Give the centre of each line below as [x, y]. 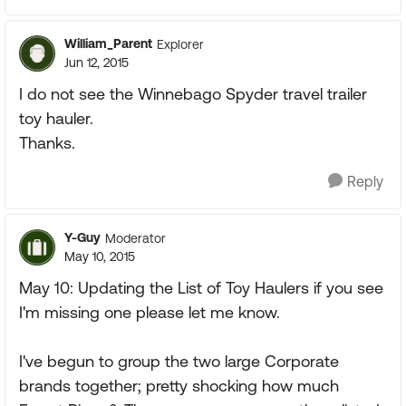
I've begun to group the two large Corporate [179, 361]
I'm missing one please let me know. [150, 312]
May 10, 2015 [100, 256]
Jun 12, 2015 [97, 63]
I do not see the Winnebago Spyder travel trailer [193, 94]
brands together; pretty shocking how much [179, 386]
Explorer [180, 44]
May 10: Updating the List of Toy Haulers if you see [201, 288]
